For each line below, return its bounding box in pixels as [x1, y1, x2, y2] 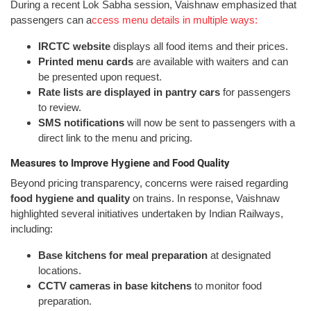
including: [10, 222, 53, 235]
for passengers [220, 86, 291, 99]
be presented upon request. [38, 71, 162, 83]
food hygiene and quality [10, 192, 130, 204]
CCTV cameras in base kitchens [38, 279, 192, 292]
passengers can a [10, 14, 92, 26]
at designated [208, 249, 271, 261]
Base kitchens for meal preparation [38, 249, 208, 261]
